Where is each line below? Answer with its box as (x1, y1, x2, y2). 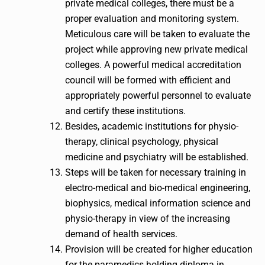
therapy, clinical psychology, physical (65, 136, 218, 148)
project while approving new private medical (65, 44, 248, 56)
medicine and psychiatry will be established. (65, 151, 248, 163)
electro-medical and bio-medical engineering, (65, 182, 250, 194)
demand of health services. (65, 228, 177, 240)
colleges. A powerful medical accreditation (65, 59, 241, 71)
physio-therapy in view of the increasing (65, 213, 230, 225)
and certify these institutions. (65, 105, 186, 117)
